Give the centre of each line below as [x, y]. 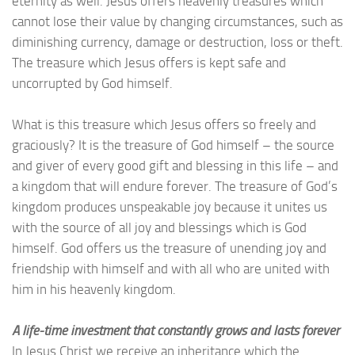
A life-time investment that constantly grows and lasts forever [176, 330]
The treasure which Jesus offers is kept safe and [149, 62]
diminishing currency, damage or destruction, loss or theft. [177, 42]
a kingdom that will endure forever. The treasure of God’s [175, 186]
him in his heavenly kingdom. [95, 289]
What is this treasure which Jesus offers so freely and [164, 124]
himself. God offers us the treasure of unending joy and [169, 248]
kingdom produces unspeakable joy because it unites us [170, 206]
